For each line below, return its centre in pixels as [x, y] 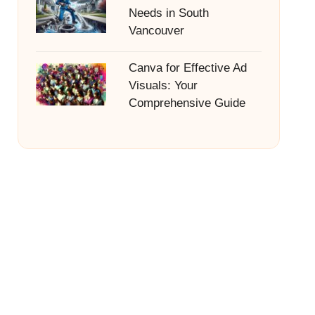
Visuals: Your [163, 85]
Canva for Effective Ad [187, 68]
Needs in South [168, 13]
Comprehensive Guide [187, 103]
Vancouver [156, 31]
